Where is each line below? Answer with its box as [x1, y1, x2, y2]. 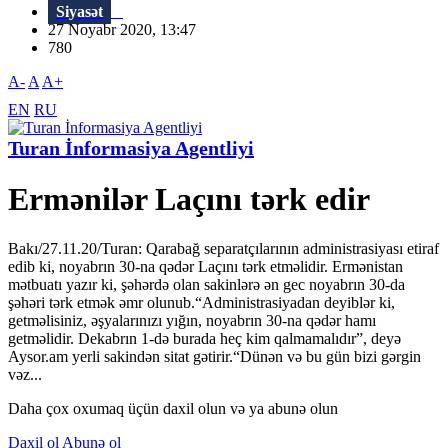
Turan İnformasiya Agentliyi [8, 137, 254, 160]
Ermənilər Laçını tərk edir [8, 181, 370, 218]
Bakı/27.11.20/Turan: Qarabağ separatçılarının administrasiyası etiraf [8, 239, 439, 257]
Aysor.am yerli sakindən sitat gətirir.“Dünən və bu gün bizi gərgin [8, 347, 421, 365]
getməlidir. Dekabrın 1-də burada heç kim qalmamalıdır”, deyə [8, 329, 401, 347]
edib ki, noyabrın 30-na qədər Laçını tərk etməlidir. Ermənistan [8, 257, 403, 275]
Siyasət [56, 3, 103, 21]
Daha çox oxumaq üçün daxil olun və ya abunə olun [8, 399, 338, 417]
